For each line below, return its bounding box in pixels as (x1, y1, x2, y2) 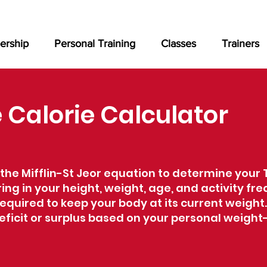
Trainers (222, 38, 259, 49)
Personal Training (54, 38, 135, 49)
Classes (161, 38, 196, 49)
